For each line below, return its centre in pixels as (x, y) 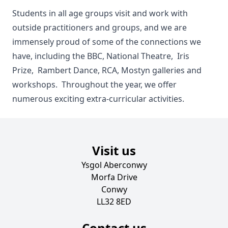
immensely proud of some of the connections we (107, 42)
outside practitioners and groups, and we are (99, 27)
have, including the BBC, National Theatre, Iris (101, 56)
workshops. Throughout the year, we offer (94, 84)
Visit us (114, 150)
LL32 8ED (114, 202)
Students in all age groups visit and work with (100, 13)
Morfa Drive (114, 177)
